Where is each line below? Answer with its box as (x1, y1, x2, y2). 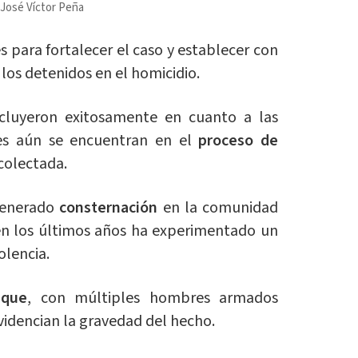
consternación (59, 197, 163, 220)
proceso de (198, 129, 278, 153)
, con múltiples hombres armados (27, 287, 279, 310)
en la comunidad (162, 197, 279, 220)
